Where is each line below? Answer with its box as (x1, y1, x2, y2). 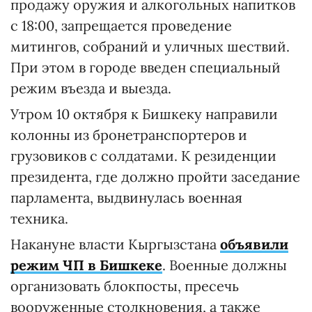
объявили (220, 235, 288, 253)
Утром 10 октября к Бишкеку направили (10, 104, 278, 123)
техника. (10, 209, 68, 227)
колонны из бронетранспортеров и (10, 125, 247, 143)
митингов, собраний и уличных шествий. (10, 37, 290, 55)
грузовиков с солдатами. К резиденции (10, 146, 276, 164)
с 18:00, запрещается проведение (10, 16, 232, 34)
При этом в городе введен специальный (10, 58, 281, 76)
